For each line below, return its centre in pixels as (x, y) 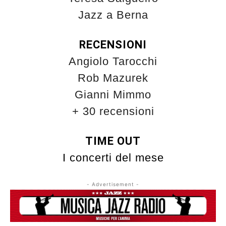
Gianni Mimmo (113, 95)
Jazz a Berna (113, 15)
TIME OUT (113, 141)
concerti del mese (115, 158)
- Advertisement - (113, 184)
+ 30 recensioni (113, 111)
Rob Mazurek (113, 78)
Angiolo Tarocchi (113, 62)
